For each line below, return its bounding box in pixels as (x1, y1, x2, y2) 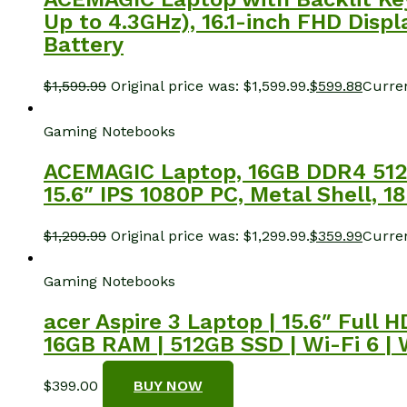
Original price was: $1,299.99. (111, 226, 310, 244)
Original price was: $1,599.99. (111, 77, 310, 94)
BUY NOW (134, 376, 203, 394)
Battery (44, 32, 124, 58)
